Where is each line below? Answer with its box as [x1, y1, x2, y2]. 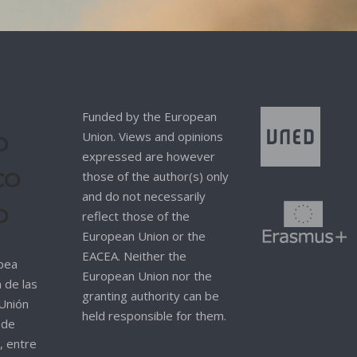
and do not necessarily [81, 188, 206, 204]
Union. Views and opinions [81, 128, 223, 144]
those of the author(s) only [81, 168, 229, 184]
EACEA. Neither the [81, 248, 186, 264]
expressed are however [81, 148, 215, 164]
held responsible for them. [81, 308, 226, 324]
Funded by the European [81, 108, 217, 124]
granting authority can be [81, 288, 219, 304]
